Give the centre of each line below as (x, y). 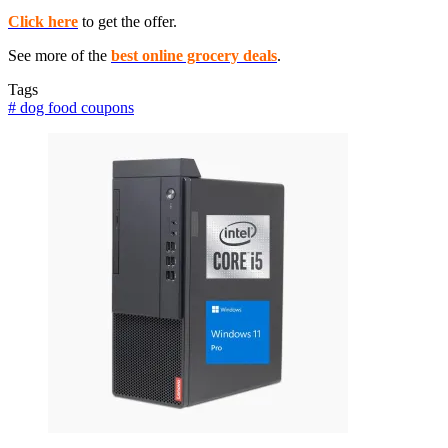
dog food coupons (75, 107)
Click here (43, 21)
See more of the (59, 55)
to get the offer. (127, 21)
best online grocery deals (194, 55)
